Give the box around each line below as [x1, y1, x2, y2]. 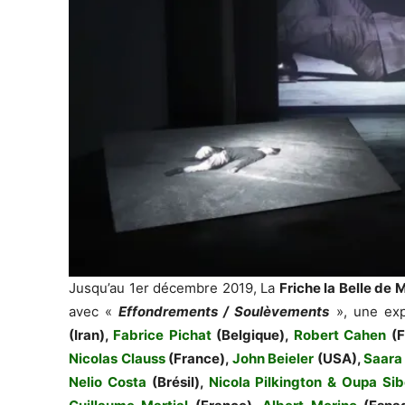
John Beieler [231, 349, 315, 367]
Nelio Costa [69, 372, 146, 391]
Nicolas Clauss [69, 349, 165, 367]
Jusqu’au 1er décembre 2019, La [69, 278, 279, 297]
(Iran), [69, 325, 114, 344]
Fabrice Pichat [113, 325, 212, 344]
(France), [165, 349, 232, 367]
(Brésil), [146, 372, 209, 391]
